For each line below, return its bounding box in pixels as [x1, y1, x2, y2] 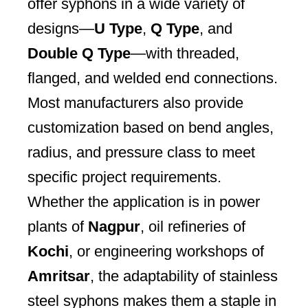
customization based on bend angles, [27, 118, 274, 136]
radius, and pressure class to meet [27, 143, 255, 161]
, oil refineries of [140, 217, 245, 235]
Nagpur [88, 217, 140, 235]
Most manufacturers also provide [27, 93, 243, 111]
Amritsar [27, 267, 90, 285]
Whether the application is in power [27, 192, 260, 210]
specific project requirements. [27, 168, 221, 186]
